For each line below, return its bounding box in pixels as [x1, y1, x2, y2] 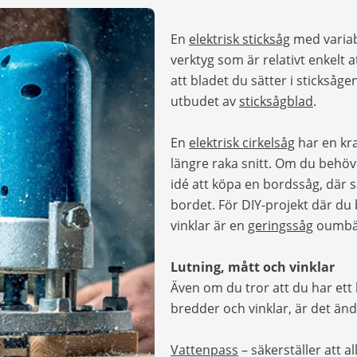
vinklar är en [171, 216, 248, 234]
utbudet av [171, 92, 239, 110]
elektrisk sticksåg [189, 29, 290, 48]
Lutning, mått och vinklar [171, 257, 335, 276]
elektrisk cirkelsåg [189, 133, 295, 151]
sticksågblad [239, 92, 313, 110]
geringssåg [248, 216, 313, 234]
